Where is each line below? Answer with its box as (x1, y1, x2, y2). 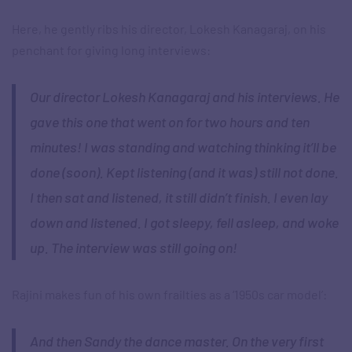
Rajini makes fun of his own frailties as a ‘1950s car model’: (12, 287, 327, 302)
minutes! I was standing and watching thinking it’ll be (29, 138, 336, 156)
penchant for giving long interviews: (12, 42, 211, 58)
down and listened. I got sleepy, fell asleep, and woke (29, 214, 339, 232)
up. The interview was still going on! (29, 239, 237, 257)
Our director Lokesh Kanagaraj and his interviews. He (29, 88, 339, 106)
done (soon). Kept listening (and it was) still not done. (29, 163, 339, 181)
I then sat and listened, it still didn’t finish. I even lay (29, 189, 328, 207)
